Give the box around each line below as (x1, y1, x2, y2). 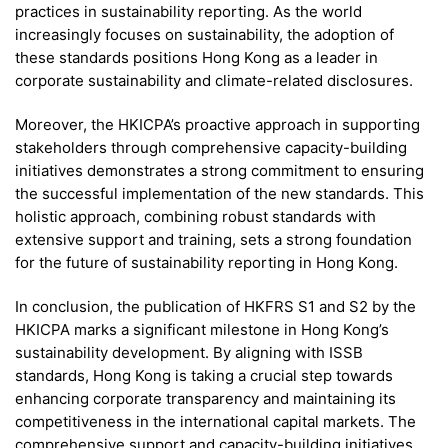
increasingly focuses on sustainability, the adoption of (15, 24, 394, 44)
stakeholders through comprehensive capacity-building (15, 138, 407, 158)
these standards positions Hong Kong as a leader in (15, 47, 378, 67)
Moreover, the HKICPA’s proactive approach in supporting (15, 115, 420, 135)
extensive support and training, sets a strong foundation (15, 230, 412, 250)
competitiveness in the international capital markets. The (15, 412, 416, 432)
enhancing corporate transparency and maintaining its (15, 389, 396, 409)
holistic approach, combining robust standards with (15, 207, 376, 227)
